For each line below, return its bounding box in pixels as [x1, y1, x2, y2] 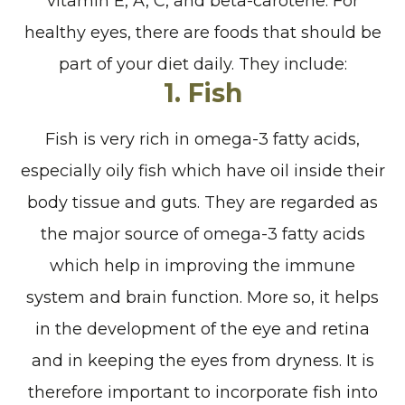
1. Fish [163, 77, 242, 108]
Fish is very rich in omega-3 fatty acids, [45, 128, 360, 149]
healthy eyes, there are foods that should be [24, 22, 381, 42]
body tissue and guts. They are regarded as [27, 192, 378, 212]
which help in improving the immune [50, 255, 355, 276]
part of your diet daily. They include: [58, 53, 347, 74]
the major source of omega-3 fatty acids [40, 223, 365, 244]
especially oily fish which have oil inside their [20, 160, 385, 181]
